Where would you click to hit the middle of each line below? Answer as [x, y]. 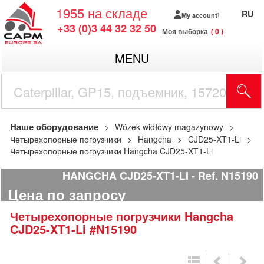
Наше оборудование [54, 127]
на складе [118, 13]
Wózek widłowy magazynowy [169, 127]
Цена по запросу [67, 195]
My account [199, 15]
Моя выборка [185, 31]
